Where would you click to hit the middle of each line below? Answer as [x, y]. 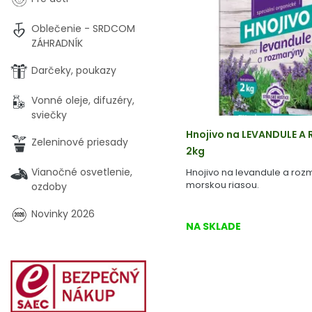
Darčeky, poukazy [74, 70]
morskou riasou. [223, 185]
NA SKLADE [213, 226]
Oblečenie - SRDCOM [83, 29]
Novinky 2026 [63, 214]
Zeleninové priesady [80, 142]
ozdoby [49, 187]
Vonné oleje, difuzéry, [83, 100]
